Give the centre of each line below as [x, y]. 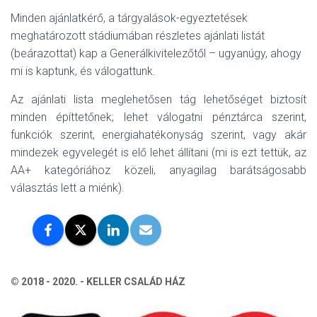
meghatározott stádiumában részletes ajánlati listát [138, 36]
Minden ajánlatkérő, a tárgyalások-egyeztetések [129, 18]
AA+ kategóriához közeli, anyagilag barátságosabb [158, 170]
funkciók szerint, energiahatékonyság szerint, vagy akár [158, 135]
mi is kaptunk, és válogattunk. [83, 71]
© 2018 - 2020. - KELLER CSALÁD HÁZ [98, 282]
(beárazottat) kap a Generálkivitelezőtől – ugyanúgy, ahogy [156, 53]
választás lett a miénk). [68, 188]
